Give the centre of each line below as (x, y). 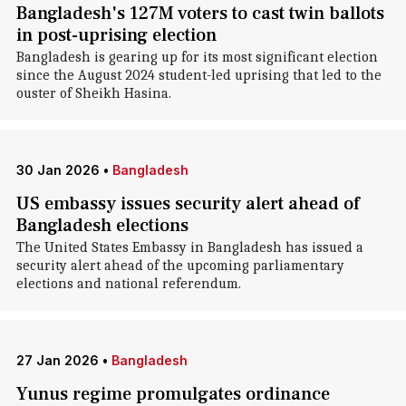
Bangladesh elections (102, 226)
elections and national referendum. (128, 284)
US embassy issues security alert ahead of (188, 204)
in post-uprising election (116, 35)
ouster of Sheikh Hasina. (93, 93)
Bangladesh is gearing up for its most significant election (197, 57)
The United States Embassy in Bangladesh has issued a (189, 247)
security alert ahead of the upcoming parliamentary (180, 266)
